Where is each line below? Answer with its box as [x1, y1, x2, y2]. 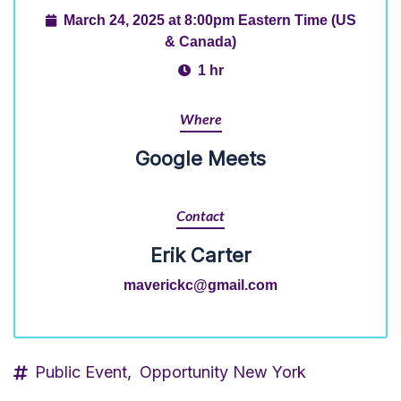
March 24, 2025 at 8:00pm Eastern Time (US [63, 12, 356, 28]
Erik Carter [149, 243, 252, 267]
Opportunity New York [140, 363, 306, 381]
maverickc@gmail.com [124, 277, 277, 293]
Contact [176, 209, 225, 224]
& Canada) [165, 33, 236, 49]
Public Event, [35, 363, 132, 381]
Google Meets [135, 147, 266, 170]
